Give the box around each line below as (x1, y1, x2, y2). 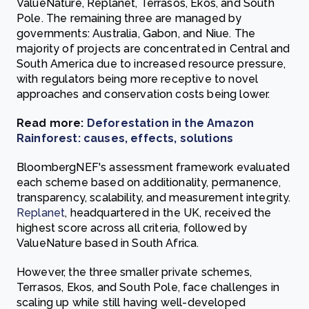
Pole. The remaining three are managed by (17, 12, 242, 25)
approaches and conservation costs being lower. (17, 88, 270, 101)
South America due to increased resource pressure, (17, 57, 286, 70)
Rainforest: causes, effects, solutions (17, 132, 234, 145)
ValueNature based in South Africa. (17, 237, 202, 250)
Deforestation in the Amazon (86, 117, 255, 130)
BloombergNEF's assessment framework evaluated (17, 161, 290, 174)
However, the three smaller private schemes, (17, 266, 252, 279)
